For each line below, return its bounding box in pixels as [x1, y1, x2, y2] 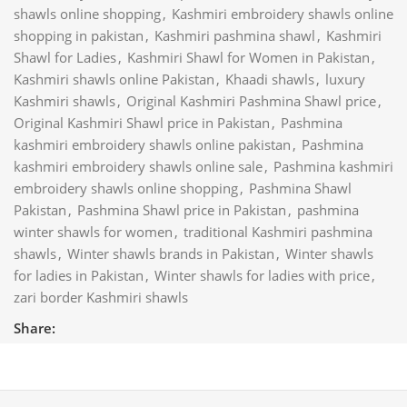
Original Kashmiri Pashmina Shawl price [126, 91, 376, 110]
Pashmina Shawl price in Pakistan [77, 200, 286, 219]
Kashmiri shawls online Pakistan [14, 69, 214, 88]
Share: [14, 318, 55, 337]
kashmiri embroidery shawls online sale [14, 156, 263, 175]
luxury [325, 69, 365, 88]
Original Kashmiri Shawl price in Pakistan [14, 113, 270, 132]
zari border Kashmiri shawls [14, 287, 188, 306]
